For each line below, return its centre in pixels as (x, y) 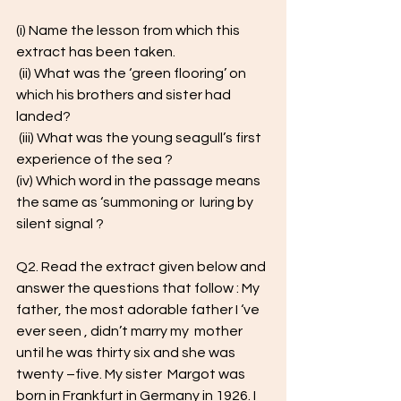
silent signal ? (60, 224)
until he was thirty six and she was (127, 353)
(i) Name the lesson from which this (129, 30)
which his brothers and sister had (126, 95)
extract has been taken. (96, 52)
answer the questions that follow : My (139, 288)
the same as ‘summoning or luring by (136, 202)
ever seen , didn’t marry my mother (131, 331)
